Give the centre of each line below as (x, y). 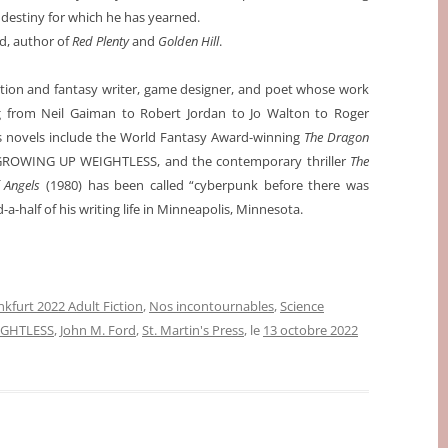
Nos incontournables (211, 306)
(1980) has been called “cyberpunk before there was (204, 185)
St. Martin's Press (193, 330)
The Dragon (336, 137)
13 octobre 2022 (310, 330)
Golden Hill (188, 41)
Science (302, 306)
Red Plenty (100, 41)
